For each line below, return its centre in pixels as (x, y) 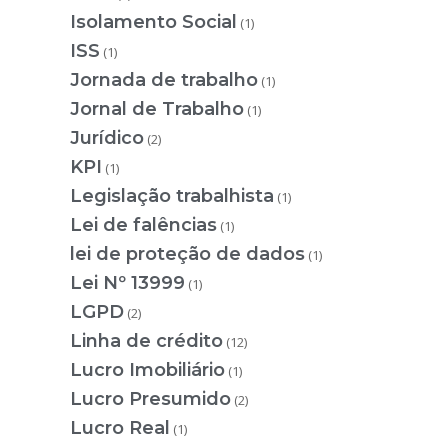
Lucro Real (120, 427)
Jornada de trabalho (164, 79)
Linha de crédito (146, 340)
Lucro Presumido (150, 398)
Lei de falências (143, 224)
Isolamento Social (153, 21)
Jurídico (107, 137)
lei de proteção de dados (187, 253)
